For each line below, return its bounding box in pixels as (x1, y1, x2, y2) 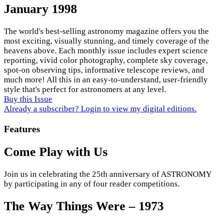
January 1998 (4, 1, 77, 16)
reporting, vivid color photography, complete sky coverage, (4, 55, 208, 65)
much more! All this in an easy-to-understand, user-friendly (4, 75, 208, 84)
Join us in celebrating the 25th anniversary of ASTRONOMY (4, 170, 211, 179)
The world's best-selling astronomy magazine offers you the (4, 26, 209, 36)
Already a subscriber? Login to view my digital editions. (4, 104, 197, 113)
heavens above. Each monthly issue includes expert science (4, 46, 208, 55)
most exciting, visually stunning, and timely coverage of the (4, 36, 209, 46)
